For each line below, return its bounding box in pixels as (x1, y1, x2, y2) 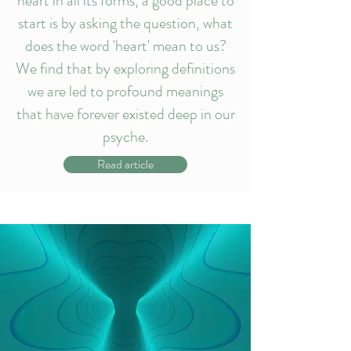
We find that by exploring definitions (16, 57, 235, 80)
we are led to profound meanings (27, 80, 223, 103)
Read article (97, 155, 154, 173)
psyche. (103, 125, 148, 148)
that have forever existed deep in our (16, 103, 235, 125)
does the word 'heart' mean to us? (24, 34, 226, 57)
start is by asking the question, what (18, 12, 233, 34)
